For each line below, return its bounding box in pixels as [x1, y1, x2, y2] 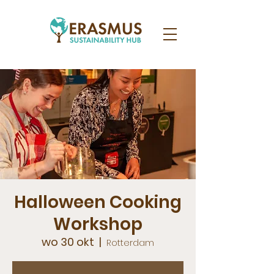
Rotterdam [106, 237, 154, 249]
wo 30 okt [42, 234, 94, 250]
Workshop [53, 212, 143, 236]
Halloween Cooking [14, 190, 182, 214]
